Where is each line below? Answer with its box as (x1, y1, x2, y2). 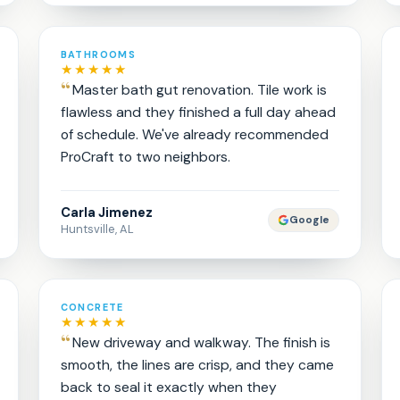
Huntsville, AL (60, 221, 134, 237)
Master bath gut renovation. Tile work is (71, 80, 327, 99)
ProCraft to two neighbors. (60, 147, 230, 166)
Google (289, 213, 330, 227)
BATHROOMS (60, 48, 137, 61)
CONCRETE (60, 301, 124, 313)
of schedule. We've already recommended (60, 125, 329, 144)
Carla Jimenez (60, 204, 153, 221)
